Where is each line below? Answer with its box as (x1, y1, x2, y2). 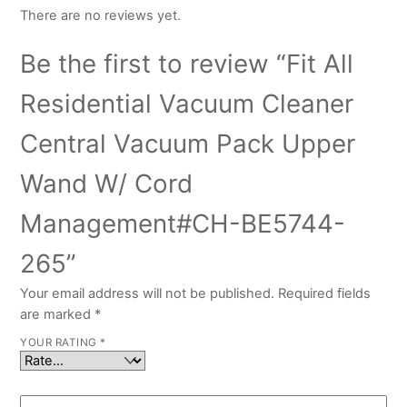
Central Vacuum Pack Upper (20, 128, 356, 160)
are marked (20, 306, 95, 323)
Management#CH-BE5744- (20, 208, 346, 240)
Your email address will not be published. (20, 285, 275, 303)
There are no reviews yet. (20, 7, 182, 25)
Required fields (278, 285, 372, 303)
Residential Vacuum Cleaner (20, 88, 354, 120)
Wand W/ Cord (20, 168, 194, 200)
